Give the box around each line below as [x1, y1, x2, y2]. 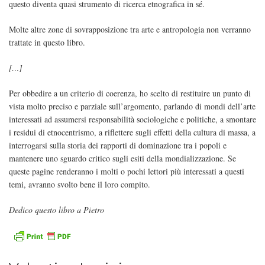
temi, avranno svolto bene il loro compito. [9, 179, 150, 190]
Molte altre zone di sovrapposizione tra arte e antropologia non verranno [9, 24, 251, 35]
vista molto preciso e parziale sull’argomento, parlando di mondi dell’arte [9, 101, 256, 112]
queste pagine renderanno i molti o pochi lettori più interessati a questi [9, 166, 244, 177]
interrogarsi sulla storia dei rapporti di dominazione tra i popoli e [9, 140, 227, 151]
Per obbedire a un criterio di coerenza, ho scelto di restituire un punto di [9, 88, 251, 99]
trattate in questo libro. [9, 37, 85, 49]
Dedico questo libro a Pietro [9, 204, 104, 216]
